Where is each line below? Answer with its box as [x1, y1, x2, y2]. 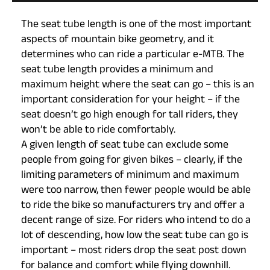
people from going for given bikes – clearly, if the [21, 152, 242, 169]
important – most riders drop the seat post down [21, 243, 246, 260]
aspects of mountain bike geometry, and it [21, 32, 214, 49]
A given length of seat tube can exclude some [21, 137, 228, 154]
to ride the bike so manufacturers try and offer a [21, 198, 245, 215]
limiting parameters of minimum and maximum [21, 168, 239, 184]
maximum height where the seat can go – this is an [21, 77, 254, 94]
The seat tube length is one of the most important [21, 17, 251, 34]
